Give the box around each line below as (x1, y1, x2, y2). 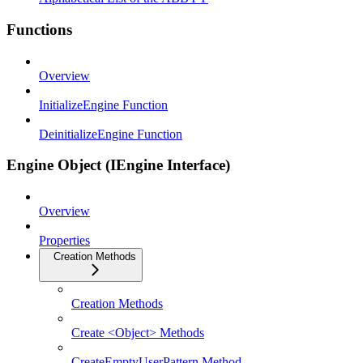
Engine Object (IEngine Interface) (6, 156, 230, 174)
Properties (39, 233, 90, 248)
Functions (6, 20, 72, 38)
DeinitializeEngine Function (39, 126, 182, 141)
